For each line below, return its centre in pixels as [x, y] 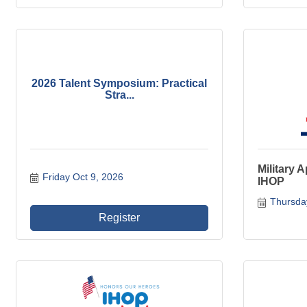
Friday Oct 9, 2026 [83, 177]
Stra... [119, 95]
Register [119, 218]
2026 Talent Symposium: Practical [119, 84]
